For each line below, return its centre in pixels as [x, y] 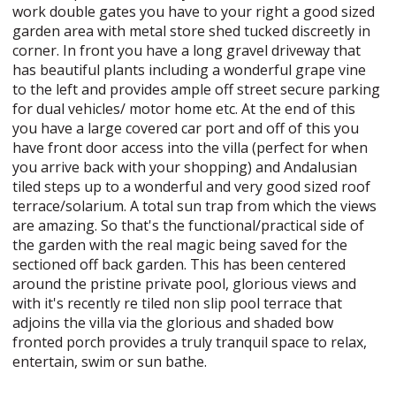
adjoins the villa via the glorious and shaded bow [173, 323]
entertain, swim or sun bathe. [110, 362]
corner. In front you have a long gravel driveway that [187, 50]
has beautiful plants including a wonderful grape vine [190, 70]
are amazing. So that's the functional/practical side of [189, 225]
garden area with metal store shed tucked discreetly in [192, 31]
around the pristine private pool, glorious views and [185, 284]
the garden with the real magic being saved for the [180, 245]
